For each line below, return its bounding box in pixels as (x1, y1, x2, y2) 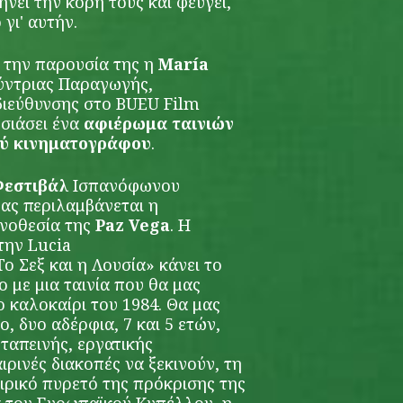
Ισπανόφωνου (68, 175, 180, 197)
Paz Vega (95, 214, 170, 237)
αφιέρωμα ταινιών (84, 112, 234, 135)
